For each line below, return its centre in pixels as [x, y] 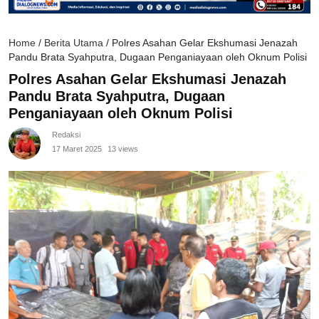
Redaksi [66, 135]
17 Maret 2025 [77, 149]
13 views [123, 149]
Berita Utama [74, 43]
